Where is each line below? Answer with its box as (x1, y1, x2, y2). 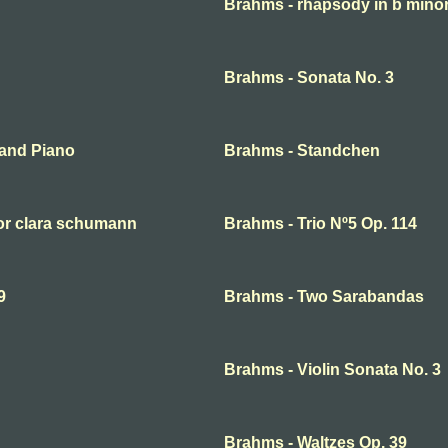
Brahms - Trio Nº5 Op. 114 (224, 215, 417, 232)
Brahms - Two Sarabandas (224, 288, 424, 305)
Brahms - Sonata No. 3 (224, 69, 394, 86)
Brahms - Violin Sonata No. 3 (224, 361, 441, 378)
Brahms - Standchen (224, 142, 380, 159)
